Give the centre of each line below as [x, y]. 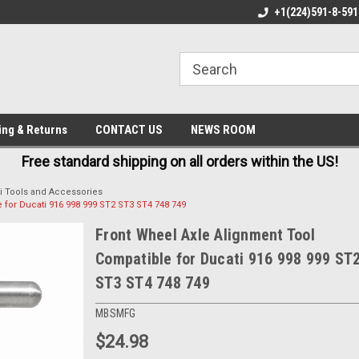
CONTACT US [129, 130]
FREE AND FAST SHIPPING [224, 12]
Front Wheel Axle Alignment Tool [205, 235]
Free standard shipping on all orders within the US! [179, 161]
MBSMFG [116, 313]
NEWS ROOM [223, 130]
